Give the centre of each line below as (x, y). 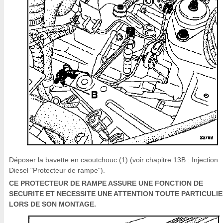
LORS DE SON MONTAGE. (53, 204)
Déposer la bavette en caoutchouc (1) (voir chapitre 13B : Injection (113, 160)
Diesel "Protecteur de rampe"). (57, 170)
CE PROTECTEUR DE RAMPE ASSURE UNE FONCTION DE (106, 183)
